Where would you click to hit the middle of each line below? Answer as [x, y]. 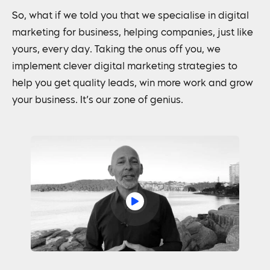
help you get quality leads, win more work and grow [133, 84]
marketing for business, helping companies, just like [133, 33]
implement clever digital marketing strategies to [125, 67]
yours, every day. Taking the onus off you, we [116, 50]
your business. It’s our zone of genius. [98, 101]
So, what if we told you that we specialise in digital [130, 17]
